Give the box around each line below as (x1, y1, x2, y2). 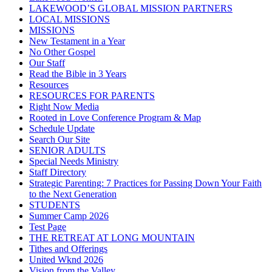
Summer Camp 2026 (29, 211, 109, 222)
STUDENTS (29, 200, 80, 211)
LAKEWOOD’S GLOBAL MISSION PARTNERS (29, 3, 233, 14)
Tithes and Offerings (29, 243, 107, 254)
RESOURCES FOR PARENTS (29, 90, 155, 101)
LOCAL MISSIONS (29, 14, 110, 25)
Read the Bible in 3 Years (29, 69, 126, 80)
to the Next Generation (29, 189, 117, 200)
